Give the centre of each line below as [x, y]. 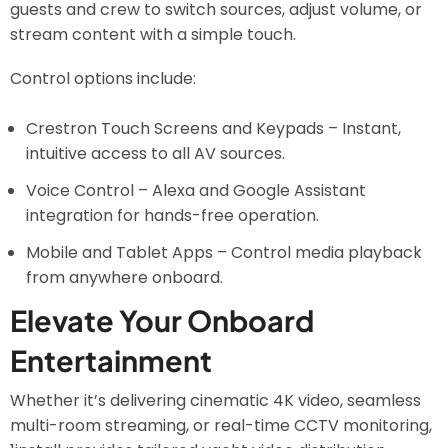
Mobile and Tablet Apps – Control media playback [224, 252]
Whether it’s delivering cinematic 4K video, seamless [215, 400]
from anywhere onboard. [124, 277]
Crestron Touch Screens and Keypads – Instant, [213, 128]
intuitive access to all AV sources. [155, 153]
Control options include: [103, 78]
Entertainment [111, 359]
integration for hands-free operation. [172, 215]
